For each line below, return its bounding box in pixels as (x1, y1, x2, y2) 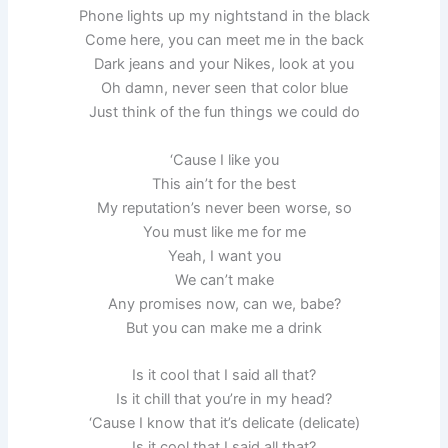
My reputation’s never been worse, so (96, 198, 352, 217)
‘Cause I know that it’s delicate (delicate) (88, 413, 360, 432)
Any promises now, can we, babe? (107, 294, 341, 313)
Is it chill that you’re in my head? (116, 389, 332, 408)
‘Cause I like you (169, 150, 279, 169)
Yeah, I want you (167, 246, 281, 265)
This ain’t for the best (152, 174, 296, 193)
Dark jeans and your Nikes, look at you (94, 55, 354, 74)
